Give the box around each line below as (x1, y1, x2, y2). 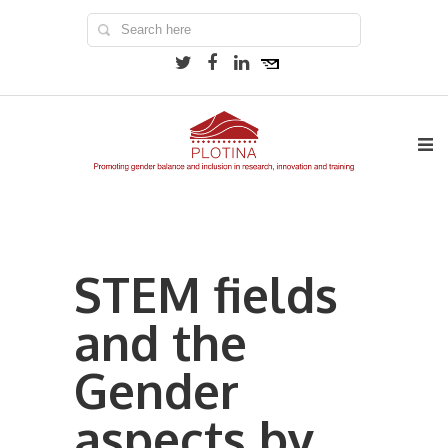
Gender (74, 360, 239, 420)
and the (74, 312, 247, 372)
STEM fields (74, 264, 338, 324)
